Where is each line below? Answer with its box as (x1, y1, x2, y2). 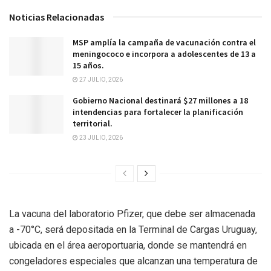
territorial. (73, 117, 113, 129)
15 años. (73, 59, 104, 71)
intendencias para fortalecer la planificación (73, 106, 243, 117)
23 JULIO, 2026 (78, 134, 123, 141)
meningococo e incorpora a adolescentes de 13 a (73, 48, 256, 59)
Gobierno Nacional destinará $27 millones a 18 (73, 94, 248, 106)
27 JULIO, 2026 (78, 76, 123, 83)
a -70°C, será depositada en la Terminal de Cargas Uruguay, (9, 223, 257, 235)
